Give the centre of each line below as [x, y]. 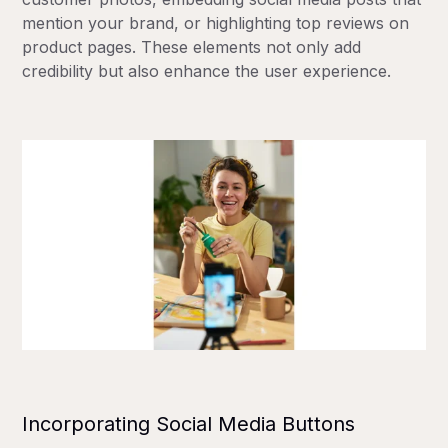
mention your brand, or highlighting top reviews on [216, 22]
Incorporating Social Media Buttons [189, 424]
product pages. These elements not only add [192, 46]
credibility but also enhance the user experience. [207, 70]
